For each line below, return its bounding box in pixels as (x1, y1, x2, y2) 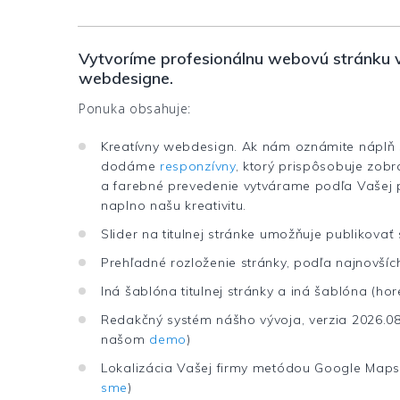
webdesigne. (79, 68, 173, 89)
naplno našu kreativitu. (101, 197, 247, 214)
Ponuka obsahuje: (79, 100, 192, 118)
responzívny (159, 158, 236, 175)
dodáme (101, 158, 160, 175)
